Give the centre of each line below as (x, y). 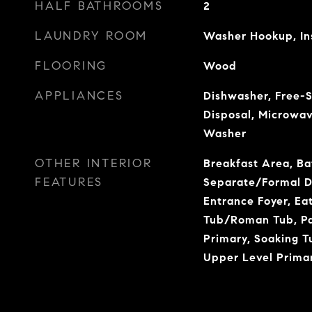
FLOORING (71, 66)
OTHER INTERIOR (94, 163)
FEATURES (69, 182)
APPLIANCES (79, 96)
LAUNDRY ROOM (91, 36)
